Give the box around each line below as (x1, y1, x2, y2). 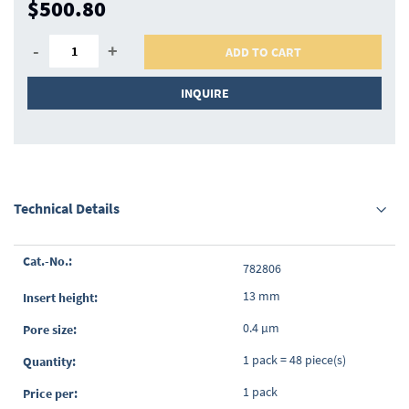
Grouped (13, 246, 61, 263)
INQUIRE (180, 85, 229, 102)
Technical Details (14, 199, 120, 218)
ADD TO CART (225, 44, 301, 61)
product (13, 264, 57, 281)
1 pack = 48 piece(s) (242, 351, 346, 369)
